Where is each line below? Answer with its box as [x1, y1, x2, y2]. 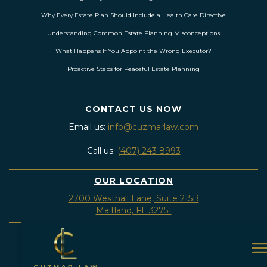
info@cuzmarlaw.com [108, 122, 198, 133]
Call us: [86, 145, 117, 157]
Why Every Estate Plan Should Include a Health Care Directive [41, 11, 226, 20]
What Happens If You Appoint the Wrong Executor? [55, 47, 212, 55]
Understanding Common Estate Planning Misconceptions [47, 29, 220, 38]
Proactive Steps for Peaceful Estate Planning [67, 65, 200, 73]
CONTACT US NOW [85, 104, 182, 115]
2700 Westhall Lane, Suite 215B [68, 193, 199, 204]
